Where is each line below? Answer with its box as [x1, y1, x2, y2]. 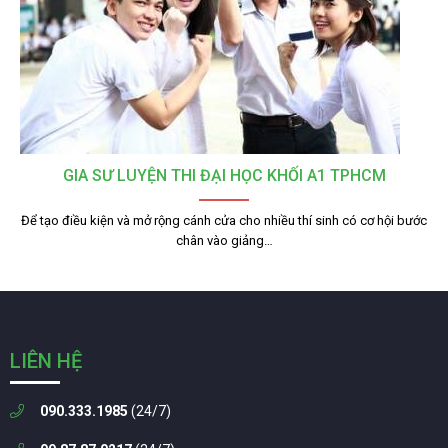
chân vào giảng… [175, 233, 273, 248]
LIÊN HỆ [10, 349, 82, 373]
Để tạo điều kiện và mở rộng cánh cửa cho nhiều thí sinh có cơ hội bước [21, 213, 427, 228]
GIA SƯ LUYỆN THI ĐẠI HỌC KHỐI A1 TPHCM [62, 166, 386, 185]
